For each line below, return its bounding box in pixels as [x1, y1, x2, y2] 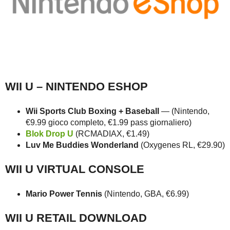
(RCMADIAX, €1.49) [73, 129, 149, 138]
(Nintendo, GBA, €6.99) [102, 189, 189, 198]
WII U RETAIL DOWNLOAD [5, 211, 147, 224]
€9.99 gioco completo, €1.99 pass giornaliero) [26, 118, 191, 127]
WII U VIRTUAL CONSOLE [5, 163, 144, 176]
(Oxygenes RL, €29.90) [139, 140, 225, 149]
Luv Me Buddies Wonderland [26, 140, 139, 149]
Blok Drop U [26, 129, 73, 138]
